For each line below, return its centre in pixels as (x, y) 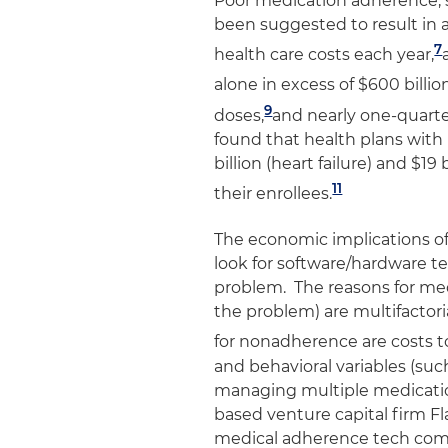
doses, (239, 115)
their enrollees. (273, 194)
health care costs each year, (324, 55)
